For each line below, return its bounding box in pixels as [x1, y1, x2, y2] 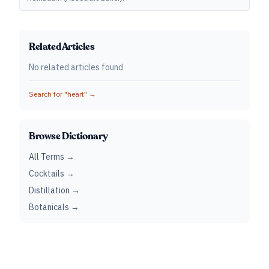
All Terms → [29, 151, 74, 162]
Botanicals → [29, 202, 79, 213]
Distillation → [29, 185, 80, 196]
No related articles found [29, 62, 123, 73]
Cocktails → [29, 168, 74, 179]
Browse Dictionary [29, 130, 108, 143]
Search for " [29, 89, 67, 98]
